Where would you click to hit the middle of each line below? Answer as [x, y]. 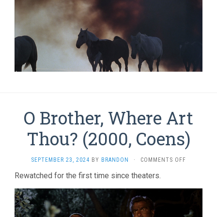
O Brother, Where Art [108, 117]
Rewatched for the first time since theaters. [88, 175]
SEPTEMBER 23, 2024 [60, 160]
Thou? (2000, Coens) [108, 138]
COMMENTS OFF [163, 160]
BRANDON [115, 160]
